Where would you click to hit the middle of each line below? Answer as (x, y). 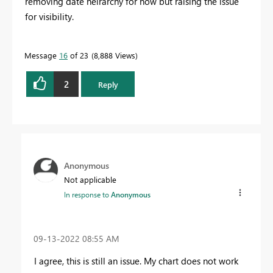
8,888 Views (115, 55)
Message (42, 55)
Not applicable (90, 180)
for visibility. (51, 17)
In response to (87, 195)
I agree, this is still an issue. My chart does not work (136, 261)
